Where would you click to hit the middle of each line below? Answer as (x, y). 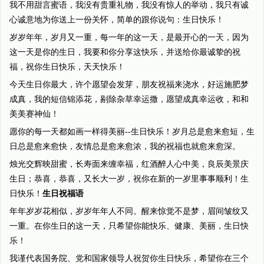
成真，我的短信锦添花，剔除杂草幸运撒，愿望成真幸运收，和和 (129, 99)
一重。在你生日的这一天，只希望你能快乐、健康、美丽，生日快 (129, 226)
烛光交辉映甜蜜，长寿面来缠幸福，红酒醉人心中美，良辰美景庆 (129, 164)
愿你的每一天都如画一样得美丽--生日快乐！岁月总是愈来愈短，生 (132, 132)
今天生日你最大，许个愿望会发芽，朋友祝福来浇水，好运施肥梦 (129, 85)
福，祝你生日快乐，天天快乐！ (67, 67)
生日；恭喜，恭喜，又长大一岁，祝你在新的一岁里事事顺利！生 (129, 179)
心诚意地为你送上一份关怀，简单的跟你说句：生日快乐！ (117, 20)
